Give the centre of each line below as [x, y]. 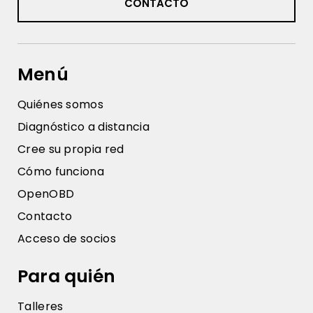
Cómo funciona [61, 172]
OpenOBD [46, 194]
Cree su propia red [71, 150]
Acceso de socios [67, 239]
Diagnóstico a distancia [83, 127]
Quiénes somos [60, 105]
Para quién [66, 277]
